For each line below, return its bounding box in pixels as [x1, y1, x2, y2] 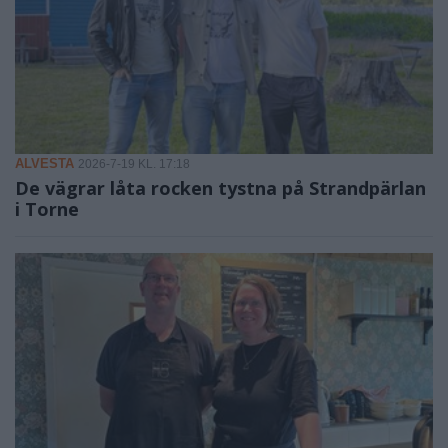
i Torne [15, 196, 79, 221]
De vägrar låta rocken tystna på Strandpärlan [15, 175, 426, 200]
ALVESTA [15, 155, 74, 171]
